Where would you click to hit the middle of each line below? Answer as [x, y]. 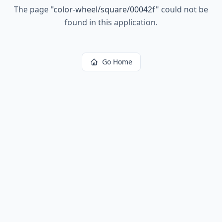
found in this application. [111, 22]
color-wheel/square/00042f [105, 9]
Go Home [117, 62]
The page [32, 9]
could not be [184, 9]
